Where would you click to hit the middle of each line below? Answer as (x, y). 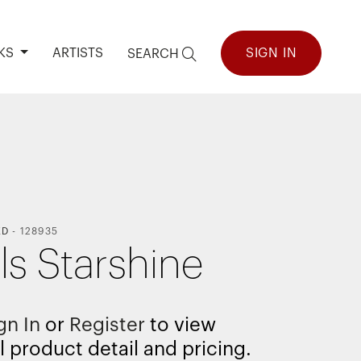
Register (108, 325)
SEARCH (154, 54)
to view (181, 325)
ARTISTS (77, 53)
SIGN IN (271, 53)
